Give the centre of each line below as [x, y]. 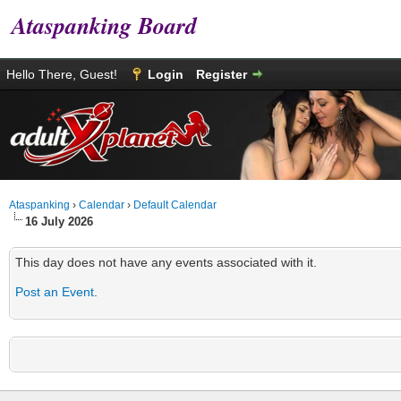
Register [222, 74]
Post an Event [55, 292]
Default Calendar [175, 205]
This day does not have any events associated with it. [166, 262]
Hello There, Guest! [64, 74]
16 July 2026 [59, 222]
